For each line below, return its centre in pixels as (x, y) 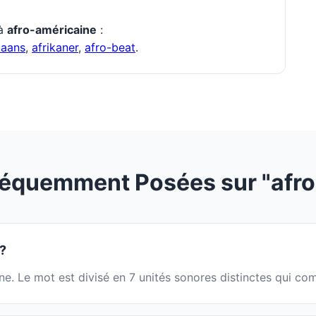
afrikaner (55, 48)
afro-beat (110, 48)
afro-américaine (52, 30)
